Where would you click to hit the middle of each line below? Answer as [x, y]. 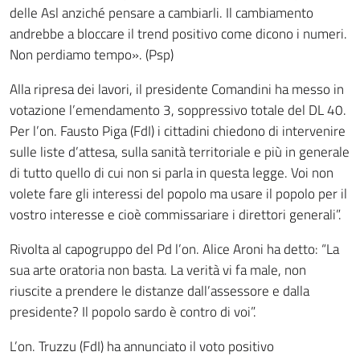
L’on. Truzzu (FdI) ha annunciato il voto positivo [142, 346]
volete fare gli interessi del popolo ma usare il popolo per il [178, 194]
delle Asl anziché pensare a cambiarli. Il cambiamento [162, 13]
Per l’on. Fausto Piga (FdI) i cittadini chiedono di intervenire [178, 131]
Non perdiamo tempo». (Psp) [92, 55]
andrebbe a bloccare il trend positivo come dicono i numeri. [178, 34]
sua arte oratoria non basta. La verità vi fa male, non [158, 270]
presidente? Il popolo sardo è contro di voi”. [133, 312]
